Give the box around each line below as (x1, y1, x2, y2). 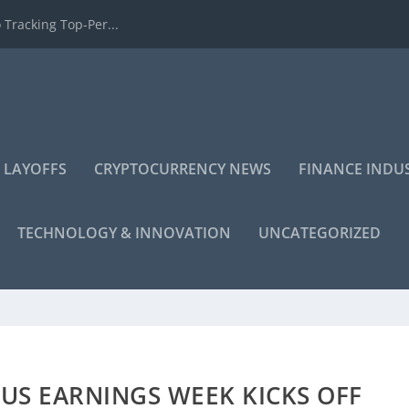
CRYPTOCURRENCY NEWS (94, 159, 272, 179)
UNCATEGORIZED (258, 223, 382, 243)
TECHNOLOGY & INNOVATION (17, 223, 232, 243)
